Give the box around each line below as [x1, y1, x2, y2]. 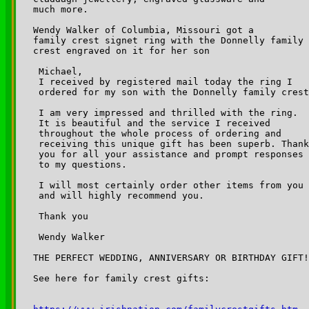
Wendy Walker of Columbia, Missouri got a [33, 24, 254, 35]
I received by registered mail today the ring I [33, 76, 298, 87]
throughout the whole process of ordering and [33, 128, 287, 139]
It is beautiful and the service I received [33, 117, 276, 128]
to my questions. [33, 159, 127, 170]
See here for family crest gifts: [33, 272, 210, 283]
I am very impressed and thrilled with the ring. [33, 107, 303, 118]
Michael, [33, 66, 83, 77]
